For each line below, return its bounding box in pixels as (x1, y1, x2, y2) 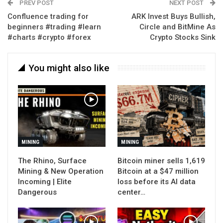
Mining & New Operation (18, 166, 104, 176)
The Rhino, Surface (18, 156, 87, 165)
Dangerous (18, 187, 57, 197)
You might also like (28, 62, 110, 74)
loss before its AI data (117, 177, 196, 186)
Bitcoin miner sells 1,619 (117, 156, 205, 165)
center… (117, 187, 145, 197)
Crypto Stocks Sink (150, 33, 216, 42)
